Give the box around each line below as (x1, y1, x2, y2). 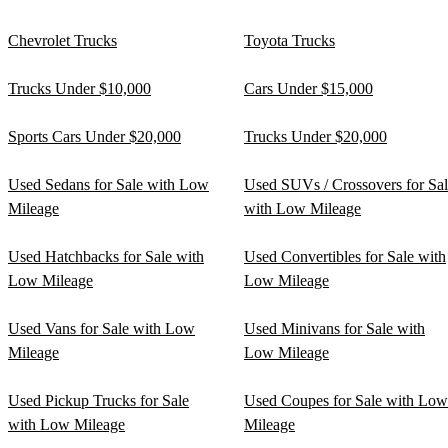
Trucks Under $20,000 (244, 127, 387, 145)
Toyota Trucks (244, 31, 335, 49)
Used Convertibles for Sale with (244, 247, 446, 265)
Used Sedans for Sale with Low (8, 175, 209, 193)
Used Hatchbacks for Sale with (8, 247, 204, 265)
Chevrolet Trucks (8, 31, 117, 49)
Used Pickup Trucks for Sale (8, 391, 189, 409)
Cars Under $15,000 (244, 79, 373, 97)
